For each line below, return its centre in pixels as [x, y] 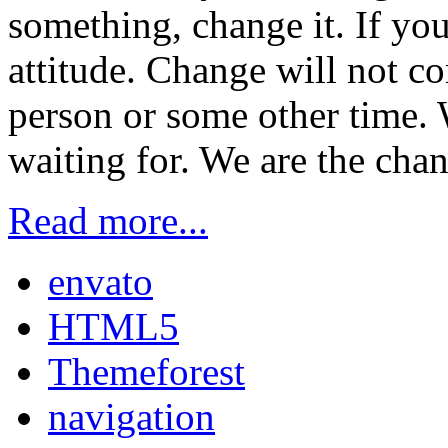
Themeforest [146, 372]
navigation [131, 417]
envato [100, 282]
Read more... [108, 221]
